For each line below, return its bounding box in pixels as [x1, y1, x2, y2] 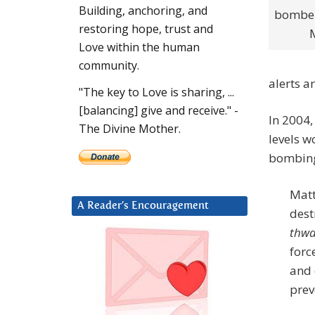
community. [79, 58, 139, 74]
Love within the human [79, 39, 200, 56]
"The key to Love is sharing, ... [79, 84, 234, 101]
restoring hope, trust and [79, 21, 213, 37]
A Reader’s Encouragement [77, 200, 209, 212]
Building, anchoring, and [79, 3, 207, 19]
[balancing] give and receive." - [79, 103, 238, 119]
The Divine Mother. [79, 121, 181, 137]
